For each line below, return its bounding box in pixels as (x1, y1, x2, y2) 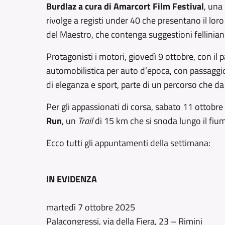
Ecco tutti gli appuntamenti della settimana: (46, 136, 210, 150)
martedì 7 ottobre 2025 (46, 200, 135, 214)
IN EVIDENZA (46, 172, 97, 186)
